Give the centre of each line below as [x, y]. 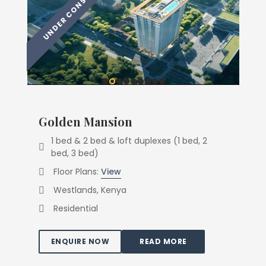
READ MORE [163, 241]
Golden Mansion [85, 121]
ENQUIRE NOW [80, 241]
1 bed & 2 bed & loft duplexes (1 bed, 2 [129, 141]
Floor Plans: [77, 172]
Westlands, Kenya [90, 190]
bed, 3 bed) [75, 153]
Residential [76, 208]
